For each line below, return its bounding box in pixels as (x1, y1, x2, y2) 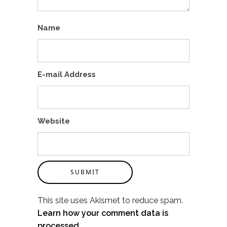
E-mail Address (37, 70, 96, 79)
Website (37, 117, 70, 126)
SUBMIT (70, 168, 100, 176)
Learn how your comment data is (37, 208, 168, 218)
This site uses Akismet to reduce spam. (37, 196, 183, 205)
